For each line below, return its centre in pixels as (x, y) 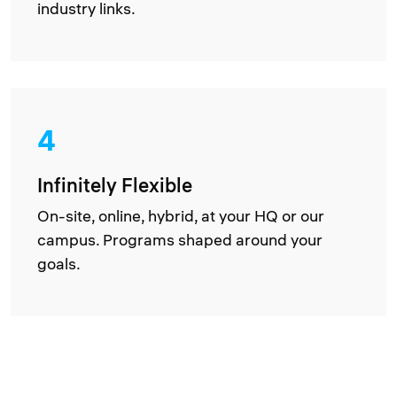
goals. (59, 264)
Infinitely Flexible (115, 185)
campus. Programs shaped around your (180, 240)
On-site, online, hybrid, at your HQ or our (181, 216)
